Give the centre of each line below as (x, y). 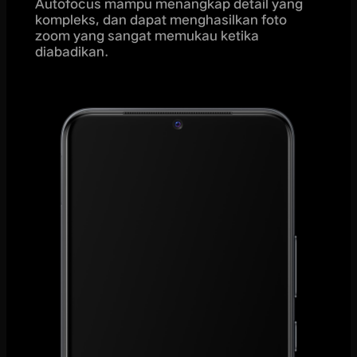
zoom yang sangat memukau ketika (147, 36)
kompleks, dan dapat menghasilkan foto (161, 20)
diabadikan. (72, 52)
